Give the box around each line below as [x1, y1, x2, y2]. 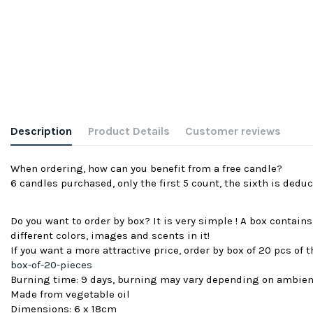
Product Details [87, 124, 170, 138]
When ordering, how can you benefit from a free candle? [10, 162, 282, 175]
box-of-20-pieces [10, 259, 92, 272]
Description [10, 124, 72, 138]
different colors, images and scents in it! [10, 229, 212, 242]
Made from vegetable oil [10, 288, 130, 301]
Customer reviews [185, 124, 281, 138]
